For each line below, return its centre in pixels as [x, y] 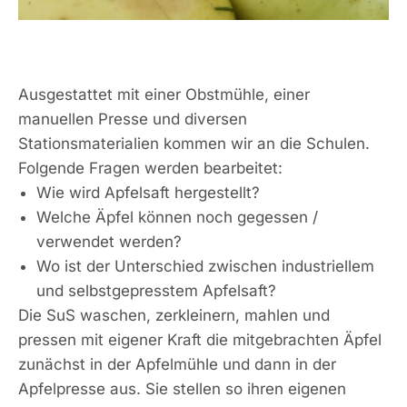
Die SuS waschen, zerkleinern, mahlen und [174, 315]
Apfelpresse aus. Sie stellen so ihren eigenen [182, 388]
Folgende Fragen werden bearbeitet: [150, 168]
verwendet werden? [109, 241]
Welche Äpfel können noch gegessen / [178, 217]
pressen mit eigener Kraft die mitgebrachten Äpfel [200, 339]
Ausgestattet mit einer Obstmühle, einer [164, 94]
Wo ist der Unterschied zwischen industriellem [206, 266]
